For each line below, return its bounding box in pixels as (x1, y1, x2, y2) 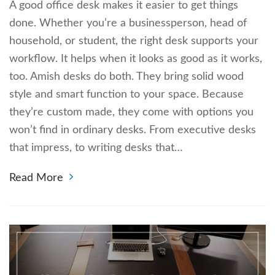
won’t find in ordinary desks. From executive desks (9, 124, 256, 136)
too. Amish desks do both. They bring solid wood (9, 71, 244, 82)
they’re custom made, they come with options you (9, 106, 254, 118)
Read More (9, 172, 63, 184)
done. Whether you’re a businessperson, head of (9, 17, 247, 29)
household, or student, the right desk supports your (9, 35, 258, 47)
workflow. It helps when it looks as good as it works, (9, 53, 262, 64)
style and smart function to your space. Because (9, 88, 244, 100)
